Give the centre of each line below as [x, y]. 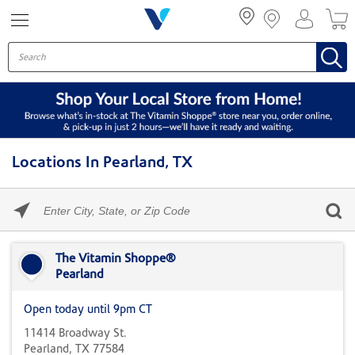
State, [57, 243]
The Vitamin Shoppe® [116, 259]
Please [58, 195]
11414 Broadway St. [75, 334]
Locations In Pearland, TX [102, 163]
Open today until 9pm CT [88, 310]
